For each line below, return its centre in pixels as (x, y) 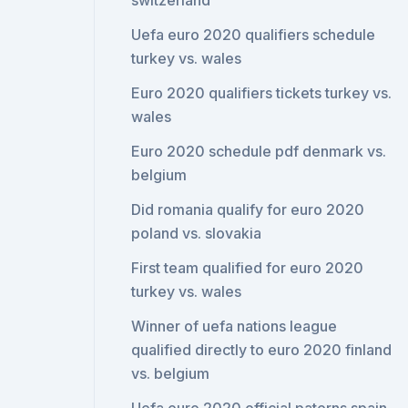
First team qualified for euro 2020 (248, 268)
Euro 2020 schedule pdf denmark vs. (259, 151)
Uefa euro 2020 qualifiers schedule (254, 35)
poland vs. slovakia (197, 233)
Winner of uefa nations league (235, 326)
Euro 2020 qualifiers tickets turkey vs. (262, 93)
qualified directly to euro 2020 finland (262, 350)
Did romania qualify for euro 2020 (248, 209)
